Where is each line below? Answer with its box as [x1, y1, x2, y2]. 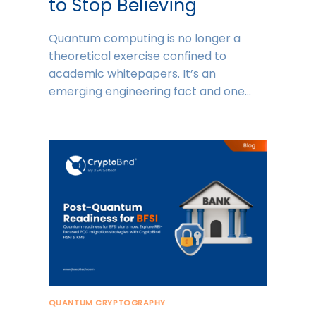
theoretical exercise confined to [48, 48, 226, 65]
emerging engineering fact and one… [48, 83, 251, 100]
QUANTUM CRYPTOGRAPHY [48, 297, 166, 309]
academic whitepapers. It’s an [48, 66, 216, 83]
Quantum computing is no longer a [48, 30, 241, 47]
